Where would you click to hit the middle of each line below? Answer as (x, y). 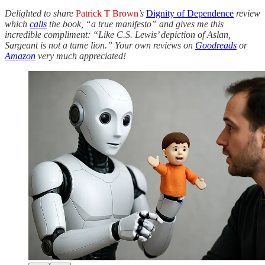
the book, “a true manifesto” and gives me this (135, 24)
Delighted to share (39, 13)
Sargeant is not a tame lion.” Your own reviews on (100, 45)
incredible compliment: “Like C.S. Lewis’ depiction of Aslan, (118, 34)
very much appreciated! (81, 56)
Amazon (20, 56)
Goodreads (216, 45)
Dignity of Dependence (190, 13)
